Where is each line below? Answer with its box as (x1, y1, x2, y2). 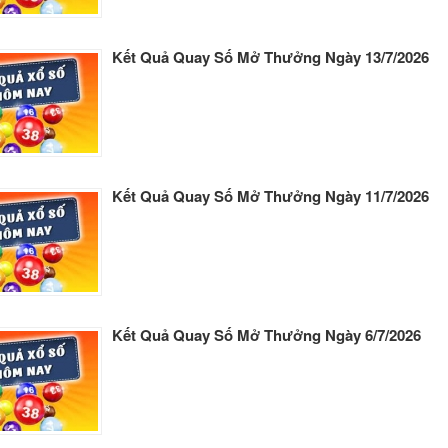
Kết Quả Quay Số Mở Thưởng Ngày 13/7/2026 (112, 46, 429, 68)
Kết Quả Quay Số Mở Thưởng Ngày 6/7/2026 (112, 324, 421, 346)
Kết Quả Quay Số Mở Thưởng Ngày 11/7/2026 (112, 185, 429, 207)
